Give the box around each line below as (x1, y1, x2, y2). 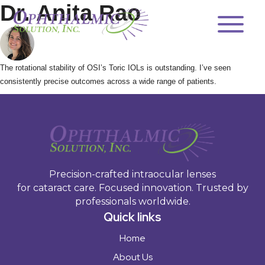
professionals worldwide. (75, 196, 190, 208)
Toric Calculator (63, 105, 202, 128)
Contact (96, 134, 169, 157)
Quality (101, 47, 164, 70)
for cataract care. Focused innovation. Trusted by (17, 182, 248, 194)
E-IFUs (103, 76, 162, 99)
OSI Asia (96, 18, 169, 41)
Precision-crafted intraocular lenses (49, 169, 216, 180)
